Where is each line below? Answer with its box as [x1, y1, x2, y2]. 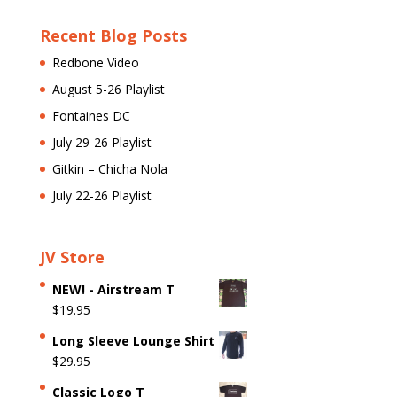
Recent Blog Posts [39, 25, 187, 47]
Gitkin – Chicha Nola [51, 160, 167, 178]
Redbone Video [51, 54, 139, 72]
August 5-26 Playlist [51, 81, 165, 98]
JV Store [39, 245, 105, 268]
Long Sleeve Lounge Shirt [51, 331, 214, 349]
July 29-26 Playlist [51, 134, 152, 152]
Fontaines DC [51, 107, 130, 125]
